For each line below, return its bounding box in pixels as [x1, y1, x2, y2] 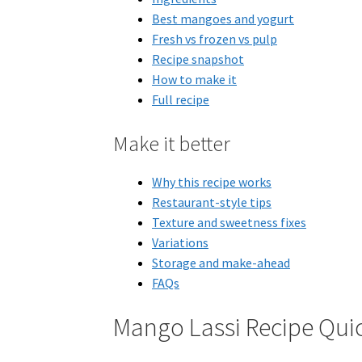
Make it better [113, 131, 231, 158]
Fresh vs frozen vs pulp [152, 30, 278, 47]
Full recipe [152, 90, 210, 107]
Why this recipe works [152, 174, 272, 191]
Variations [152, 234, 209, 251]
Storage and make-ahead [152, 255, 291, 271]
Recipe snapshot [152, 50, 245, 67]
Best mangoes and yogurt [152, 10, 295, 27]
